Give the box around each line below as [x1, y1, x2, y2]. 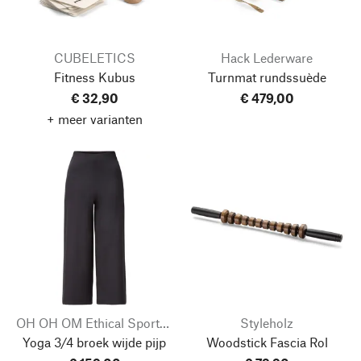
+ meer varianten [46, 110, 143, 127]
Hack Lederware [221, 49, 313, 65]
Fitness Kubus [53, 68, 135, 85]
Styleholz [240, 314, 293, 330]
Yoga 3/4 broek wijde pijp [23, 334, 166, 350]
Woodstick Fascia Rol [205, 334, 328, 350]
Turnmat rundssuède [207, 68, 326, 85]
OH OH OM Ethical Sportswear [160, 314, 169, 330]
